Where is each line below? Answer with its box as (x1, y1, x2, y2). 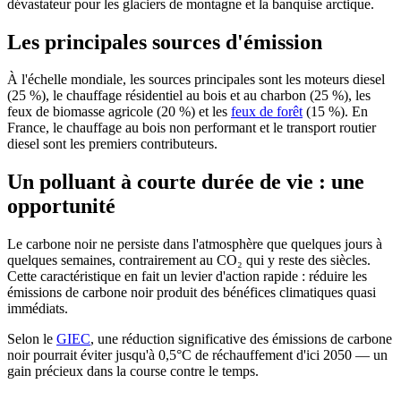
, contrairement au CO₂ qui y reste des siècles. (112, 252, 371, 269)
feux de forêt (231, 104, 303, 120)
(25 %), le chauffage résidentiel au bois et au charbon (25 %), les (7, 88, 371, 104)
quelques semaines (7, 252, 112, 269)
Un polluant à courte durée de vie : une (7, 170, 364, 194)
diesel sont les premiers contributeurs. (7, 136, 218, 152)
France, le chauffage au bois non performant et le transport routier (7, 120, 376, 136)
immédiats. (7, 301, 68, 317)
